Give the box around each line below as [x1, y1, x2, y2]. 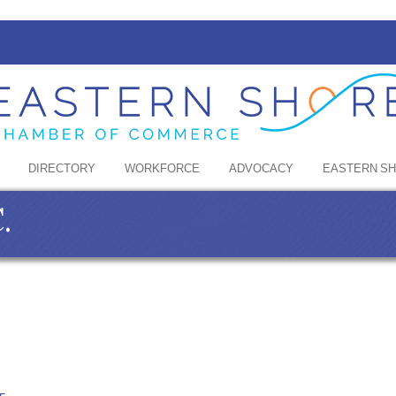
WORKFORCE [125, 159, 200, 179]
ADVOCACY [229, 159, 293, 179]
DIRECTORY [28, 159, 95, 179]
